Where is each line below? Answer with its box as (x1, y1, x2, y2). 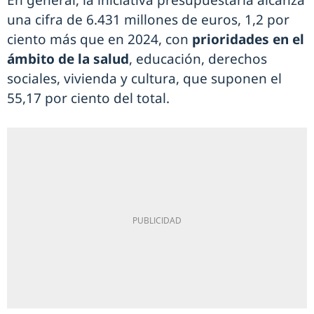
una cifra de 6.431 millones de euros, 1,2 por (7, 11, 289, 29)
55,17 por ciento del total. (7, 89, 170, 108)
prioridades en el (192, 30, 304, 49)
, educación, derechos (129, 50, 267, 69)
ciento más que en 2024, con (7, 30, 192, 49)
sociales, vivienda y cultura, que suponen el (7, 69, 282, 88)
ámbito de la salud (7, 50, 129, 69)
